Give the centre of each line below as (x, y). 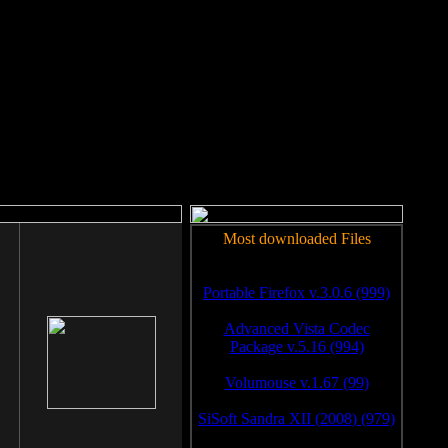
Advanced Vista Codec (296, 328)
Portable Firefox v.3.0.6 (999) (296, 292)
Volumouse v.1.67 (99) (296, 382)
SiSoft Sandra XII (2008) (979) (296, 418)
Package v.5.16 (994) (296, 346)
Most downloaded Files (296, 238)
